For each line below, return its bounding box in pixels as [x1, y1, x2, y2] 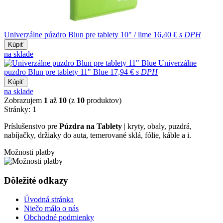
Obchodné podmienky [24, 213, 94, 222]
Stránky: [4, 105, 32, 113]
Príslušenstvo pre [4, 121, 59, 130]
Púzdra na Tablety [59, 121, 122, 130]
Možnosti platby [4, 147, 55, 156]
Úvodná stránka [24, 195, 74, 204]
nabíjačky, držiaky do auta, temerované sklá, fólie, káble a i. [4, 130, 191, 139]
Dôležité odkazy [4, 175, 68, 186]
